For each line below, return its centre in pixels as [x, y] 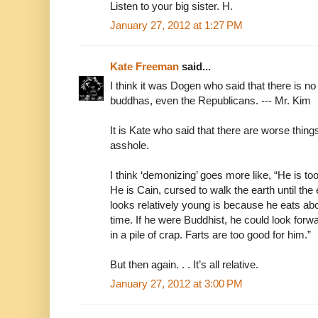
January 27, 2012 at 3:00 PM [176, 283]
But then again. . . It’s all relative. [184, 264]
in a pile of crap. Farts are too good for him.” [210, 234]
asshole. [130, 145]
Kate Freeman [144, 66]
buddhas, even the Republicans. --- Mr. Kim [210, 100]
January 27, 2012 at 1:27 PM [176, 25]
